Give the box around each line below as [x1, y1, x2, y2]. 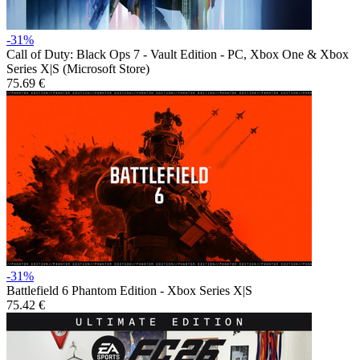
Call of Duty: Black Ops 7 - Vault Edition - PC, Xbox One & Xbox [6, 47, 349, 61]
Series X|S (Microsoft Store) [6, 61, 149, 76]
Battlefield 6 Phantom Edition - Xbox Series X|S [6, 283, 252, 297]
